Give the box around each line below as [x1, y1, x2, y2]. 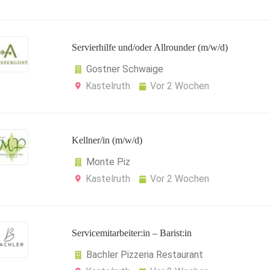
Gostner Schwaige [86, 63, 163, 75]
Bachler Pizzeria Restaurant [86, 249, 203, 260]
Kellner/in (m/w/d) [72, 135, 142, 145]
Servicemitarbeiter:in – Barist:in [72, 228, 192, 238]
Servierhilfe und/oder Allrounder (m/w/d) [72, 42, 228, 52]
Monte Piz [86, 156, 130, 168]
